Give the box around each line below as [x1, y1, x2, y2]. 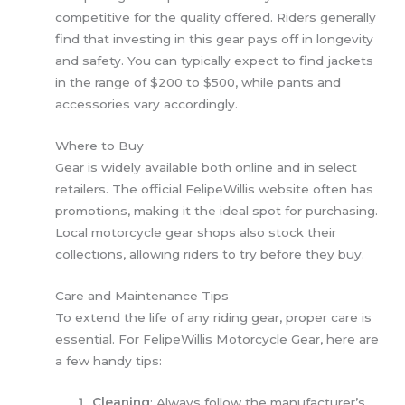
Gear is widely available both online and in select [55, 160, 358, 175]
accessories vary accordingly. [55, 97, 239, 112]
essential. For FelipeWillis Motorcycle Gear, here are [55, 332, 380, 347]
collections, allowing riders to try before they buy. [55, 247, 365, 262]
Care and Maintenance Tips [55, 288, 230, 304]
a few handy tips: [55, 353, 163, 369]
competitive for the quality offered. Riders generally [55, 10, 377, 25]
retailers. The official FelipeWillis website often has [55, 182, 374, 197]
